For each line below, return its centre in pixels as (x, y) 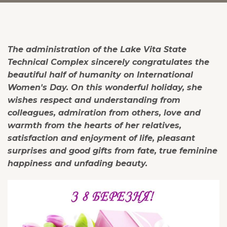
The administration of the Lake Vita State (97, 49)
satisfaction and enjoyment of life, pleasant (101, 138)
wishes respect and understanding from (94, 100)
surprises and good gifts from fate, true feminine (112, 151)
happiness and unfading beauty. (78, 163)
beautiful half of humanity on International (100, 75)
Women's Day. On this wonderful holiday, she (105, 87)
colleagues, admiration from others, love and (104, 113)
